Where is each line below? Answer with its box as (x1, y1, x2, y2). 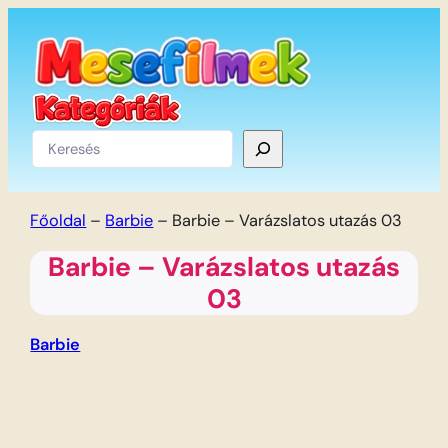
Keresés (31, 129, 89, 151)
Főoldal (30, 209, 87, 231)
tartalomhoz (7, 56, 98, 77)
